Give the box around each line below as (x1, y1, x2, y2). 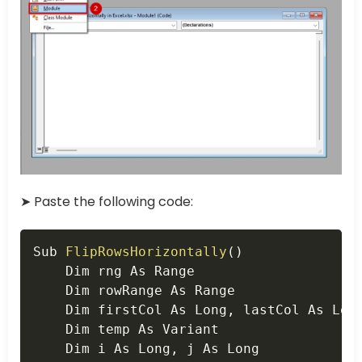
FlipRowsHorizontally (65, 243, 227, 259)
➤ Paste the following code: (20, 192, 193, 211)
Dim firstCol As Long (33, 301, 227, 318)
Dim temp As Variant (33, 321, 219, 337)
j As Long (179, 340, 259, 356)
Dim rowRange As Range (33, 282, 235, 298)
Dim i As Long (33, 340, 170, 356)
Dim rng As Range (33, 263, 195, 279)
